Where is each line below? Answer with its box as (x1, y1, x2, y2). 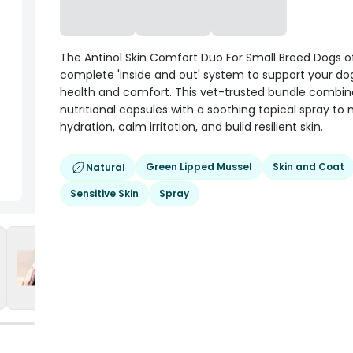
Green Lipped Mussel (146, 160, 252, 173)
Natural (86, 161, 125, 174)
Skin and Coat (273, 160, 344, 173)
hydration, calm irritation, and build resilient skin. (60, 119, 323, 135)
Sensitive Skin (70, 187, 139, 200)
